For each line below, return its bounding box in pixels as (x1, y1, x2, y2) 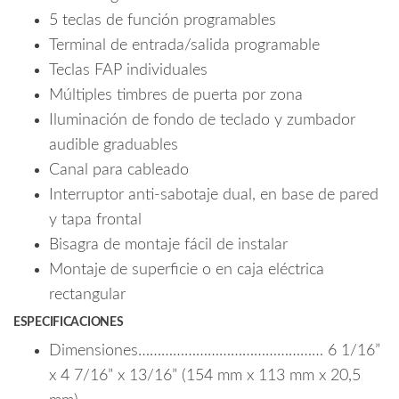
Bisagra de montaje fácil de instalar (49, 237, 288, 254)
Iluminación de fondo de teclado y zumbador (49, 112, 355, 129)
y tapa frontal (49, 212, 142, 229)
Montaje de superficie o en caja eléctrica (49, 262, 324, 279)
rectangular (49, 287, 126, 304)
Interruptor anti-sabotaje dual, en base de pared (49, 187, 379, 204)
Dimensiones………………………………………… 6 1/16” (49, 343, 380, 360)
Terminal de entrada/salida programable (49, 37, 320, 54)
